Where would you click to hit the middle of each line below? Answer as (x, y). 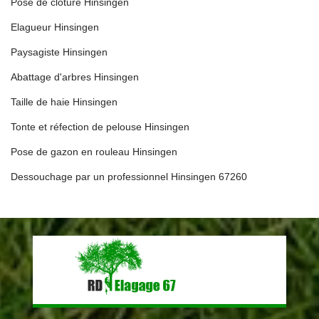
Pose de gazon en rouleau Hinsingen (94, 151)
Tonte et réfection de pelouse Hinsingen (100, 126)
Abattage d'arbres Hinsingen (75, 77)
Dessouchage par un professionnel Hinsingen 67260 (129, 176)
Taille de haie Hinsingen (64, 101)
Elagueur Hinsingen (55, 27)
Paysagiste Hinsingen (59, 52)
